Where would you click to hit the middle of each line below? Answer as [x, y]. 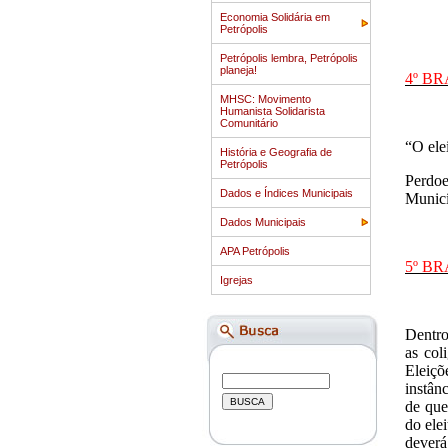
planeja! [238, 70]
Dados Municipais [263, 222]
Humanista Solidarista [272, 111]
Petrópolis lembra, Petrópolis [289, 58]
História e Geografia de [276, 152]
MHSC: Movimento [265, 99]
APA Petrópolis [255, 251]
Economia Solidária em [275, 17]
